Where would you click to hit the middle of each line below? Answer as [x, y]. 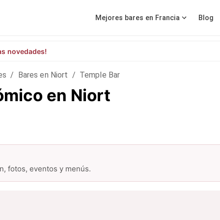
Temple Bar [100, 75]
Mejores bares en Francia [137, 18]
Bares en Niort [43, 75]
